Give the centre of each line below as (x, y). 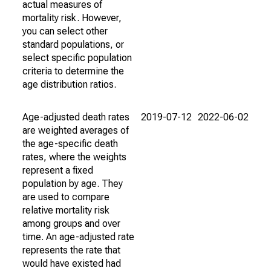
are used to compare (66, 197)
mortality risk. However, (72, 18)
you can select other (65, 31)
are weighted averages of (76, 130)
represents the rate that (71, 250)
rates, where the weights (74, 157)
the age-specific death (70, 144)
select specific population (77, 58)
